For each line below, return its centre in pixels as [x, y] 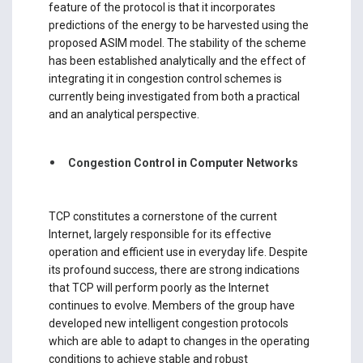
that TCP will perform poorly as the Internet [158, 287]
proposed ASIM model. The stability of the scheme [177, 43]
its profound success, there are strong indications [174, 269]
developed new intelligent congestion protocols [168, 323]
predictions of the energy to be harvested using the [178, 26]
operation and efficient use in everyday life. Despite [178, 252]
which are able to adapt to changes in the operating [179, 341]
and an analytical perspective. [124, 115]
